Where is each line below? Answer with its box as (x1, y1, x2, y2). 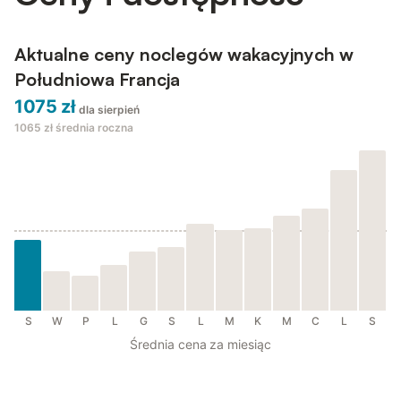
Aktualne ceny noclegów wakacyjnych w (14, 43, 354, 66)
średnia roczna (55, 121, 133, 135)
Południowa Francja (14, 68, 180, 91)
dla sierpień (78, 103, 140, 117)
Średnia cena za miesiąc (130, 337, 271, 353)
